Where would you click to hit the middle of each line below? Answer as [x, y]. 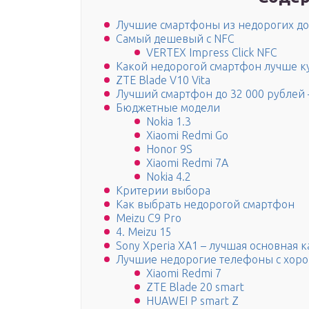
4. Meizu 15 [144, 232]
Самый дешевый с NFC [175, 39]
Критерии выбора [163, 191]
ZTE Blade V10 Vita [163, 80]
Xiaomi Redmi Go [187, 136]
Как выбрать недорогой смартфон [205, 205]
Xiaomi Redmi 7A [187, 163]
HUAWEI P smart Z [192, 301]
